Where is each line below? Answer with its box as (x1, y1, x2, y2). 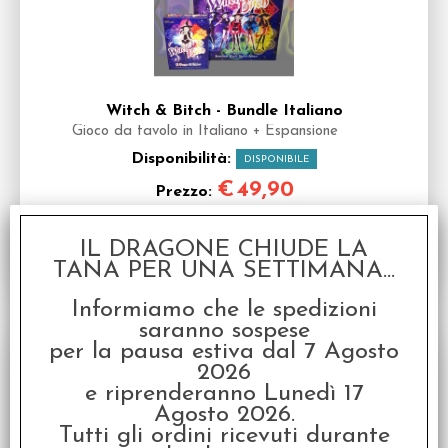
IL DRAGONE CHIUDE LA (80, 238, 368, 262)
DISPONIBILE (244, 154, 309, 165)
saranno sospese (138, 319, 310, 343)
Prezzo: (154, 184, 217, 200)
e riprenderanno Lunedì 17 (84, 382, 364, 406)
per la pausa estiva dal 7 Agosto (49, 340, 399, 364)
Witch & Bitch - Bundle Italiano (105, 103, 343, 119)
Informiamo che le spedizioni (71, 298, 377, 322)
